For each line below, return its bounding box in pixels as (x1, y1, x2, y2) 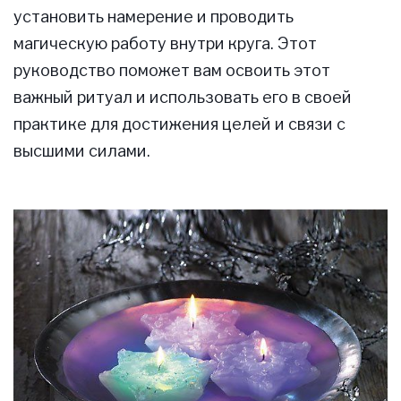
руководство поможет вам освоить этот (13, 61, 330, 81)
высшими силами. (13, 141, 150, 161)
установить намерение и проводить (13, 7, 294, 27)
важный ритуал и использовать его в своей (13, 88, 352, 107)
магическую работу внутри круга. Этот (13, 34, 317, 54)
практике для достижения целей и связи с (13, 115, 346, 134)
